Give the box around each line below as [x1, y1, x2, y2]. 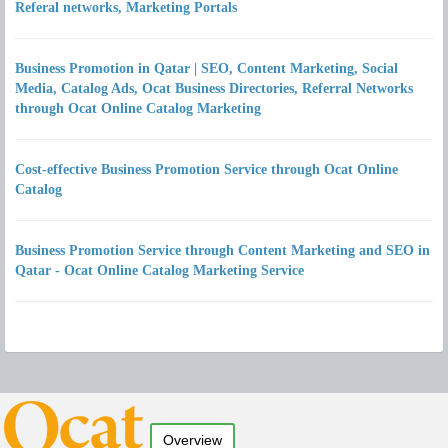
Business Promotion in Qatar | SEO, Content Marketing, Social [15, 61, 398, 76]
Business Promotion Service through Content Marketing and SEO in [15, 243, 430, 258]
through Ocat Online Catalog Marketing [15, 101, 261, 116]
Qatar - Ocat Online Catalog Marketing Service [15, 263, 304, 278]
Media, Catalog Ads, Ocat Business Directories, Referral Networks [15, 81, 413, 96]
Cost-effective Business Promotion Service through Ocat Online [15, 162, 398, 177]
